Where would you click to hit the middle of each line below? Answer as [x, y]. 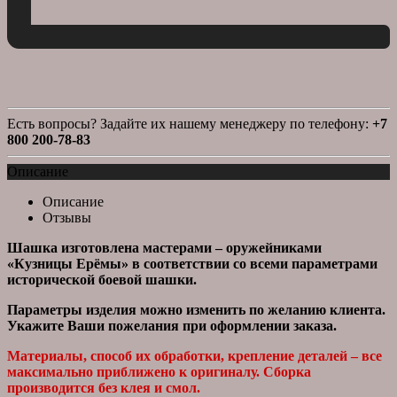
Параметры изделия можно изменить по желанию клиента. [196, 309]
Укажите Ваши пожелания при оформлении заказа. [172, 325]
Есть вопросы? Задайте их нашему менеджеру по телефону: [190, 123]
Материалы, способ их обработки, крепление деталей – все [195, 355]
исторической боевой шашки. [102, 279]
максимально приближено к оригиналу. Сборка [159, 371]
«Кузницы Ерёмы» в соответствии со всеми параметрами [192, 263]
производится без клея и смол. [104, 387]
